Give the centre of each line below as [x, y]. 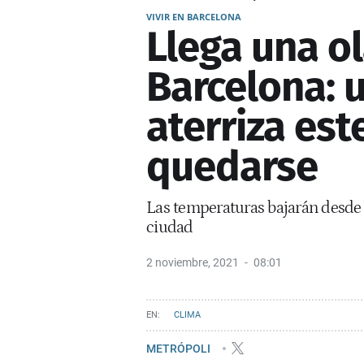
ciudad [170, 227]
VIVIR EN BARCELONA [194, 16]
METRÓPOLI [180, 348]
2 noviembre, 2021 [193, 262]
